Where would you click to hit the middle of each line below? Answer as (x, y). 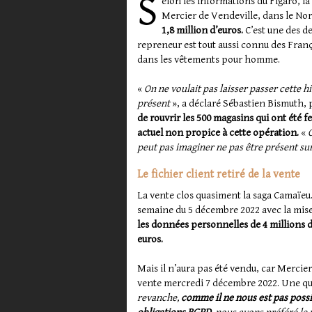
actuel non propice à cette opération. (218, 133)
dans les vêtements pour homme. (209, 60)
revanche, (159, 298)
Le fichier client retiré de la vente (219, 175)
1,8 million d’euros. (202, 31)
